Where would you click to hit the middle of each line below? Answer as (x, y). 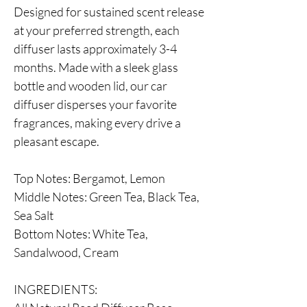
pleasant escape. (57, 141)
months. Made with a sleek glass (96, 67)
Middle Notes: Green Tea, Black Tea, (107, 196)
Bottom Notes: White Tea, (81, 233)
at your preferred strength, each (97, 30)
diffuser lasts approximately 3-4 (95, 48)
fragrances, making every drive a (97, 122)
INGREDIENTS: (56, 289)
